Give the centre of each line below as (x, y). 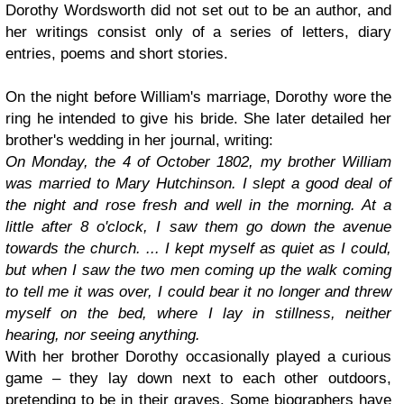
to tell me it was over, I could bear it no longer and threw (198, 292)
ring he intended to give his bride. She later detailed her (198, 119)
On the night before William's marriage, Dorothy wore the (198, 97)
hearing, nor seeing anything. (103, 335)
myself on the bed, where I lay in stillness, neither (198, 313)
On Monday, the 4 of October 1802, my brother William (198, 162)
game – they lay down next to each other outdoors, (198, 378)
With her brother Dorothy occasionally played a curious (198, 357)
